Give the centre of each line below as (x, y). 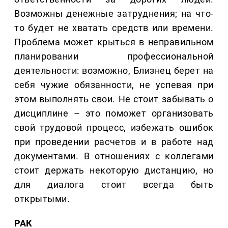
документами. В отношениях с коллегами (114, 156)
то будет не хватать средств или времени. (114, 28)
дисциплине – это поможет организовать (114, 113)
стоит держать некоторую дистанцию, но (114, 170)
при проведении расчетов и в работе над (114, 142)
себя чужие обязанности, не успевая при (114, 85)
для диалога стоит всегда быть (114, 185)
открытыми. (42, 199)
